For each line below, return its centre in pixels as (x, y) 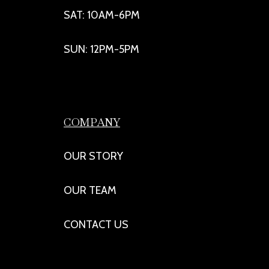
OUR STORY (93, 156)
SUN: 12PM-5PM (101, 50)
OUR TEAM (90, 191)
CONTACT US (96, 225)
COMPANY (92, 122)
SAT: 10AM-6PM (102, 15)
